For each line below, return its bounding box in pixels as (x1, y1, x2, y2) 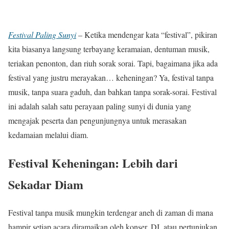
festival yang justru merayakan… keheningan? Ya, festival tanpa (8, 72, 214, 83)
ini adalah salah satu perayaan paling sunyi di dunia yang (8, 100, 191, 111)
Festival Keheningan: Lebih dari (8, 153, 178, 172)
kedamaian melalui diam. (8, 129, 88, 140)
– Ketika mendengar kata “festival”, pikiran (78, 29, 217, 40)
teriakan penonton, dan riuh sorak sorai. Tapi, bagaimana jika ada (8, 57, 218, 68)
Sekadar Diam (8, 175, 83, 193)
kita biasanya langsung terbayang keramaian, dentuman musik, (8, 43, 210, 54)
